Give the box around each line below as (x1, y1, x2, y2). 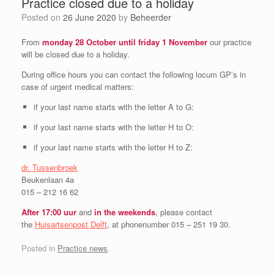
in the (94, 206, 116, 218)
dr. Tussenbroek (21, 161, 78, 173)
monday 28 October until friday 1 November (42, 35, 210, 48)
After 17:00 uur (21, 206, 79, 218)
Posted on (27, 10, 63, 23)
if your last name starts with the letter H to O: (33, 120, 194, 133)
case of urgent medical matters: (21, 80, 134, 92)
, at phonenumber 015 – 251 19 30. (107, 218, 231, 230)
